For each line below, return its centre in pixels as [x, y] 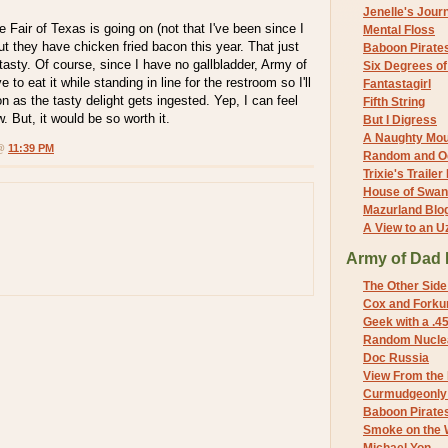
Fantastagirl [397, 83]
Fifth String [394, 101]
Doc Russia [396, 358]
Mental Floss [399, 29]
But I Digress [400, 119]
